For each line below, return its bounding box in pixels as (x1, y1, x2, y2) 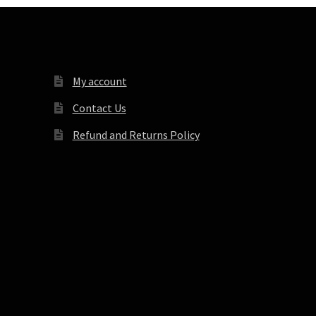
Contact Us (72, 100, 126, 115)
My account (72, 73, 127, 88)
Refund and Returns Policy (72, 127, 200, 142)
